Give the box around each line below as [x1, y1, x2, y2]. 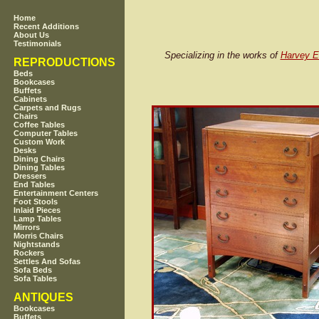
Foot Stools [14, 197, 58, 206]
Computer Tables [14, 129, 78, 138]
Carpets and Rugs [14, 103, 82, 113]
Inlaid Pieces [14, 206, 61, 215]
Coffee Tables [14, 120, 66, 130]
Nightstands [14, 240, 61, 249]
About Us [14, 31, 50, 40]
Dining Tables [14, 163, 66, 172]
